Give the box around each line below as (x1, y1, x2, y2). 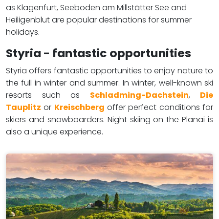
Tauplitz (6, 101, 41, 113)
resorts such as (6, 89, 90, 101)
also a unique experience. (6, 126, 103, 137)
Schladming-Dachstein (89, 89, 189, 101)
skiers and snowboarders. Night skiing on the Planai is (6, 113, 213, 125)
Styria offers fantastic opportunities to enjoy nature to (6, 65, 213, 76)
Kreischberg (54, 101, 105, 113)
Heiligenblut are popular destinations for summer (6, 14, 192, 25)
